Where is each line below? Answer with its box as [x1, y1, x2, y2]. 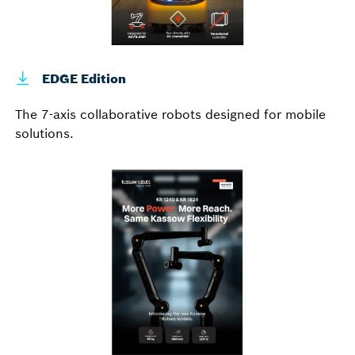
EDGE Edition [39, 71, 126, 87]
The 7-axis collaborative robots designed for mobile [15, 105, 326, 122]
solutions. [15, 124, 74, 141]
